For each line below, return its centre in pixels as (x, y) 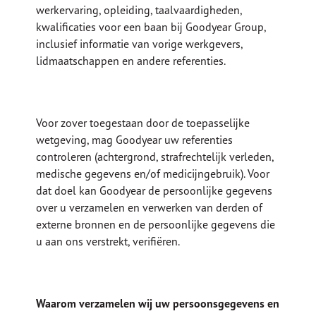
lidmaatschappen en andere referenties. (131, 61)
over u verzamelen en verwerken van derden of (150, 208)
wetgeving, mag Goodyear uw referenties (135, 140)
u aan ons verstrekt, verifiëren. (108, 242)
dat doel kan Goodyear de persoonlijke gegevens (154, 191)
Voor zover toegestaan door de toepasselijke (143, 123)
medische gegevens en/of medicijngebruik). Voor (153, 174)
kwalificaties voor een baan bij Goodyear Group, (151, 27)
